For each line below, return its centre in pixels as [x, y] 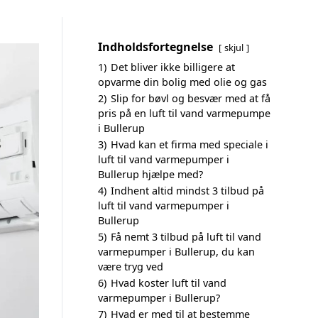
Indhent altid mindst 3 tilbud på [187, 191]
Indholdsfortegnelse [155, 47]
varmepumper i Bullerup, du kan [176, 252]
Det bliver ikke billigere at [173, 67]
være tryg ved [131, 267]
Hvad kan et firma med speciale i [190, 144]
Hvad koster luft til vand [169, 283]
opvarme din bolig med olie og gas [182, 82]
